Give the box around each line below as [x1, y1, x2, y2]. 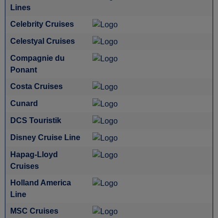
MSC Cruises [10, 207, 58, 215]
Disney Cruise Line [10, 133, 80, 142]
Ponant [10, 66, 37, 74]
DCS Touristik [10, 116, 61, 125]
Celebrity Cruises [10, 20, 74, 28]
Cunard [10, 99, 38, 108]
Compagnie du [10, 54, 65, 62]
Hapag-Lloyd [10, 150, 58, 159]
